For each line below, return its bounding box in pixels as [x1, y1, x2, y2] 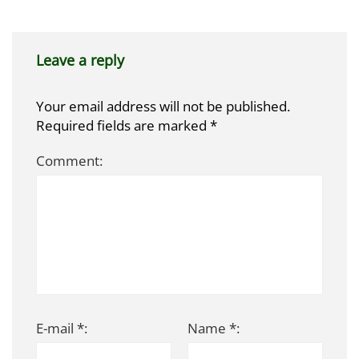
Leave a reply [36, 50, 124, 70]
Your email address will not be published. [36, 96, 290, 115]
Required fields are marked [36, 115, 210, 135]
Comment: [36, 151, 103, 170]
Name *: [188, 318, 240, 337]
